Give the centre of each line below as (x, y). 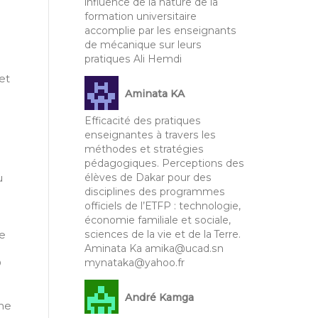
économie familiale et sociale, (157, 220)
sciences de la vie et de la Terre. (162, 234)
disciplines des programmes (154, 191)
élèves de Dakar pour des (148, 177)
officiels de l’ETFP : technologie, (162, 205)
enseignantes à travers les (150, 135)
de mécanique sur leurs (143, 44)
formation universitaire (140, 16)
